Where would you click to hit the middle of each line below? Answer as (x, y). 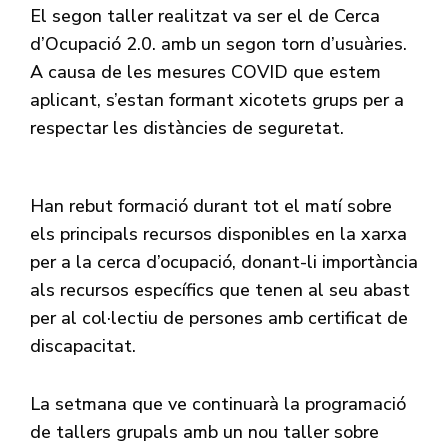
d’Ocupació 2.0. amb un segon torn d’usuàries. (218, 44)
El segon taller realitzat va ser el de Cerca (205, 16)
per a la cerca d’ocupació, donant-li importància (224, 262)
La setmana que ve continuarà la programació (218, 404)
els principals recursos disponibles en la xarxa (218, 234)
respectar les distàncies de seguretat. (187, 128)
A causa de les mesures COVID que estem (205, 72)
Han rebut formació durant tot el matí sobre (211, 206)
